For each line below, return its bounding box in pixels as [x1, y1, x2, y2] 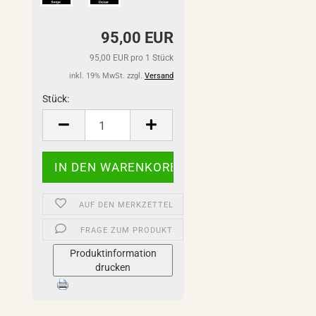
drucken [95, 262, 131, 273]
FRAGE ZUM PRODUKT [80, 226, 173, 235]
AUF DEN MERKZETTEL [79, 200, 174, 209]
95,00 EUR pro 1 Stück [89, 53, 174, 63]
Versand [144, 71, 174, 80]
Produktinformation [69, 248, 157, 259]
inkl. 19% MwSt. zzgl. [68, 71, 145, 80]
